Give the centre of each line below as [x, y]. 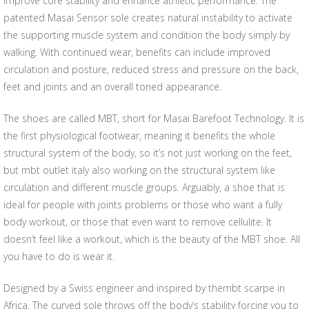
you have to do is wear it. [59, 256]
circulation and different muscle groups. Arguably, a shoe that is [144, 187]
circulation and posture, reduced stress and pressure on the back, [151, 69]
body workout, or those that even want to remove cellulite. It [138, 222]
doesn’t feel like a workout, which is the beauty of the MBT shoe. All [152, 239]
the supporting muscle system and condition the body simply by [147, 35]
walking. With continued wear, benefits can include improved [137, 52]
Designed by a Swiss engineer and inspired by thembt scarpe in [144, 288]
